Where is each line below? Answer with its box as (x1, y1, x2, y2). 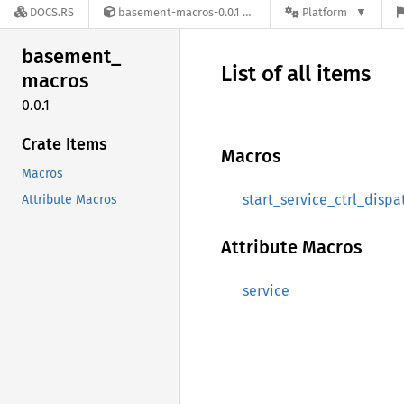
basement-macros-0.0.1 (118, 5, 240, 20)
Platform (302, 5, 347, 20)
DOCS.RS (30, 5, 74, 20)
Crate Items (22, 133, 107, 154)
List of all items (221, 61, 371, 87)
